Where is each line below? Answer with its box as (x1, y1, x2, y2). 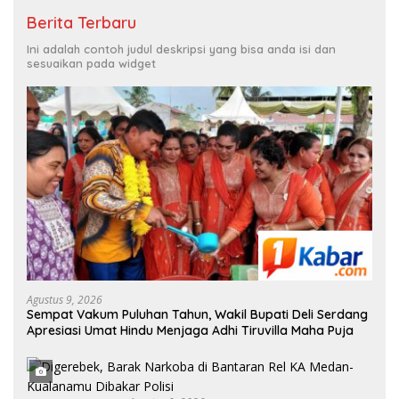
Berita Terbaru (27, 12, 136, 33)
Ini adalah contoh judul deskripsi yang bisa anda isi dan (27, 41, 336, 56)
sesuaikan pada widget (27, 55, 156, 70)
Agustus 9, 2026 (27, 291, 102, 307)
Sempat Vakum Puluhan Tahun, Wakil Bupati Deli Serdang (27, 305, 368, 322)
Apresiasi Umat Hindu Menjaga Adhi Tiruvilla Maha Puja (27, 322, 354, 338)
